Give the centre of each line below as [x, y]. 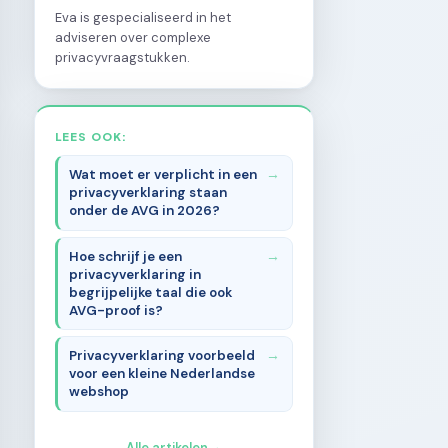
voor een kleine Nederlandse [162, 373]
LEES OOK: [91, 135]
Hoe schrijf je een [126, 256]
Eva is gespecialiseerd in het [143, 17]
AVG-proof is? [116, 310]
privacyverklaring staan [148, 193]
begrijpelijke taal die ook [151, 292]
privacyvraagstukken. [122, 57]
